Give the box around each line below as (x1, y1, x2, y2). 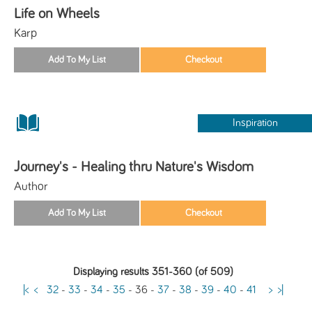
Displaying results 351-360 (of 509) (73, 266, 234, 277)
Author (14, 180, 48, 193)
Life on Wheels (14, 6, 100, 21)
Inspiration (232, 117, 278, 128)
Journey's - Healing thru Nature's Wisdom (14, 159, 253, 174)
